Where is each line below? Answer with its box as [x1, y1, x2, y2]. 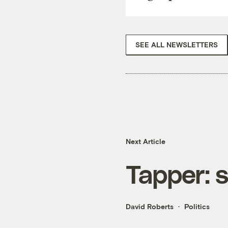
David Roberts [126, 202, 174, 211]
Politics [184, 202, 210, 211]
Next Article [126, 137, 165, 146]
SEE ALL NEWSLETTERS [135, 40, 218, 49]
